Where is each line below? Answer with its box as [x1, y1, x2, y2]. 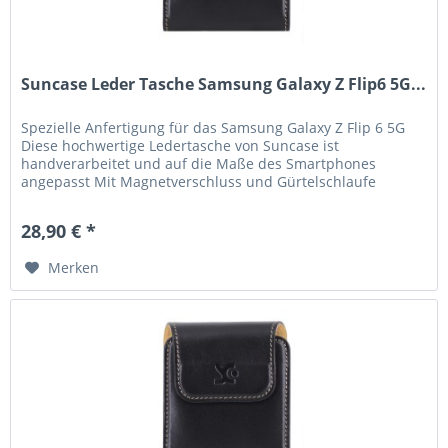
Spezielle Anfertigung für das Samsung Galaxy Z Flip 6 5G [21, 117, 406, 137]
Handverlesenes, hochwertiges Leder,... [21, 189, 284, 209]
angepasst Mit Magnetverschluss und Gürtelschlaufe [21, 171, 377, 191]
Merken [48, 257, 100, 277]
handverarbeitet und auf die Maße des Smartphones [21, 153, 377, 173]
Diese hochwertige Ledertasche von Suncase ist [21, 135, 340, 155]
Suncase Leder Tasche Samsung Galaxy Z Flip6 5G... [21, 72, 427, 95]
